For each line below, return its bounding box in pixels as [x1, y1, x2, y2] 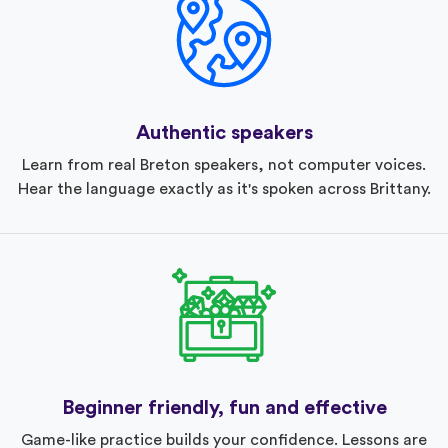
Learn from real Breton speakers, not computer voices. [22, 156, 426, 173]
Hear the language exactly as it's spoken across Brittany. [17, 180, 431, 197]
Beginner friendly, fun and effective [61, 397, 387, 418]
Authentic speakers [135, 122, 313, 143]
